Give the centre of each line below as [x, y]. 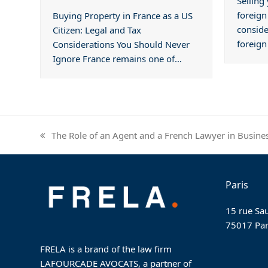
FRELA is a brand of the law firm [106, 249]
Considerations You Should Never [121, 45]
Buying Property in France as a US [123, 16]
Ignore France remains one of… [118, 59]
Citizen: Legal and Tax [97, 30]
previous [58, 142]
